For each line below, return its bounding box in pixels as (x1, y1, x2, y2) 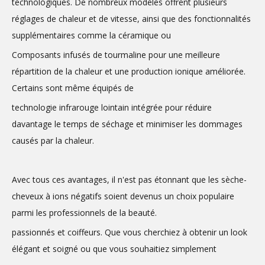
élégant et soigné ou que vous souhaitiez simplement (12, 243, 216, 254)
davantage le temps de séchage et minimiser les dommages (12, 118, 243, 130)
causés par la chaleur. (12, 135, 94, 146)
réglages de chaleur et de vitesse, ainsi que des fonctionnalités (12, 13, 251, 24)
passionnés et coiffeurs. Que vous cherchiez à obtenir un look (12, 227, 247, 238)
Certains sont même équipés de (12, 82, 134, 93)
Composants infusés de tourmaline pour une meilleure (12, 49, 220, 60)
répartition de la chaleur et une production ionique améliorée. (12, 66, 245, 77)
